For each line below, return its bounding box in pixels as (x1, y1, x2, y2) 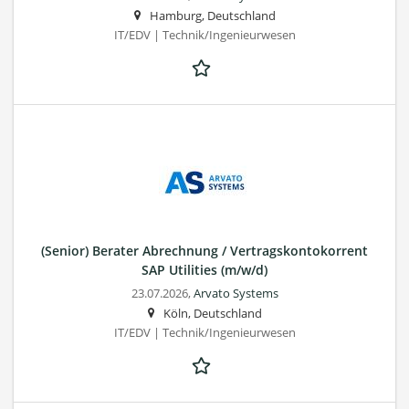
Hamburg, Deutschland (149, 7, 276, 24)
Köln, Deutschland (163, 305, 262, 321)
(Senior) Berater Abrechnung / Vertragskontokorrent (41, 241, 368, 259)
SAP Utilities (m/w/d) (142, 260, 267, 278)
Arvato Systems (193, 285, 278, 301)
